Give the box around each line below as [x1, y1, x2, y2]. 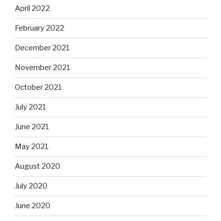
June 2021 [15, 122, 49, 132]
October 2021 [15, 83, 62, 92]
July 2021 [15, 103, 46, 112]
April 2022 [15, 4, 50, 13]
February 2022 [15, 24, 64, 33]
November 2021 [15, 63, 71, 73]
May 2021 [15, 142, 49, 151]
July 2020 [15, 182, 47, 191]
